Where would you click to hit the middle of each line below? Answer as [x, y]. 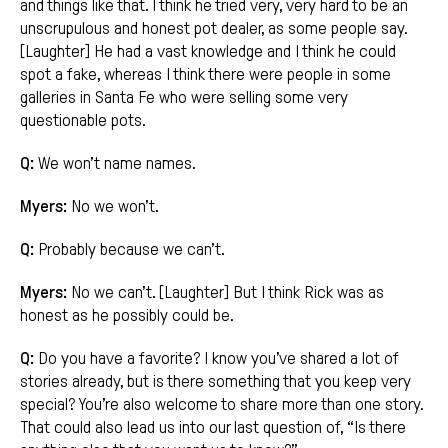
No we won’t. [113, 207]
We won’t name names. [115, 164]
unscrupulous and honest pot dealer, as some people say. [213, 29]
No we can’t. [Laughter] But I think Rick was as [225, 293]
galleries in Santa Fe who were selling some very [184, 98]
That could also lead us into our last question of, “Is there [213, 428]
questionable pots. [83, 121]
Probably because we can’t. [129, 250]
